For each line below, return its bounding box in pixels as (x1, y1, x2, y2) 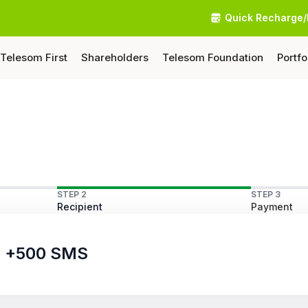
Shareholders (81, 51, 148, 64)
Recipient (57, 201, 103, 212)
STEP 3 (250, 189, 280, 199)
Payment (250, 201, 293, 212)
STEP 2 (57, 189, 87, 199)
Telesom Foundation (162, 51, 263, 64)
